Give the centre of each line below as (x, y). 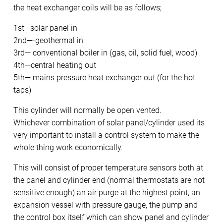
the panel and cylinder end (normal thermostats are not (109, 180)
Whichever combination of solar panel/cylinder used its (109, 122)
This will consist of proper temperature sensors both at (108, 167)
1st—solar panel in (45, 28)
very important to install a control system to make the (106, 135)
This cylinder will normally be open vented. (87, 110)
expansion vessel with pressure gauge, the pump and (106, 205)
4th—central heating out (55, 65)
